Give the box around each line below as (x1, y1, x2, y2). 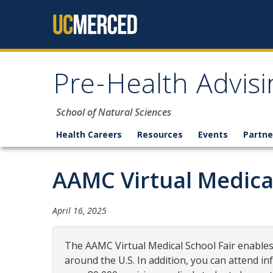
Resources (137, 129, 183, 140)
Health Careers (56, 129, 122, 140)
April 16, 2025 (52, 205, 107, 216)
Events (198, 129, 228, 140)
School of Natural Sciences (56, 105, 171, 119)
